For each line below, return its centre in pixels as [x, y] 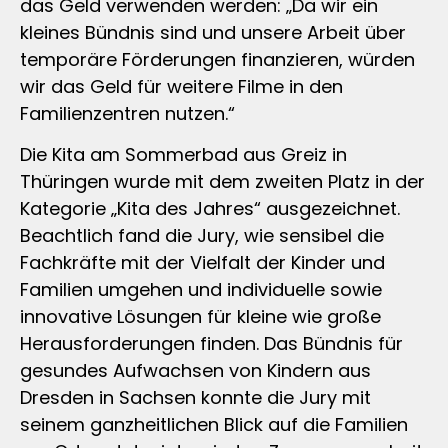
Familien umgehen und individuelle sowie [201, 289]
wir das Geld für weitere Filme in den [181, 86]
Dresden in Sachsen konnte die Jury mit [195, 397]
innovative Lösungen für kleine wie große [200, 316]
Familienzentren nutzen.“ [127, 113]
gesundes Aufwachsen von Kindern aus [195, 370]
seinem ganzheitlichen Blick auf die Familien [214, 424]
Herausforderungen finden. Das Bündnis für [211, 343]
